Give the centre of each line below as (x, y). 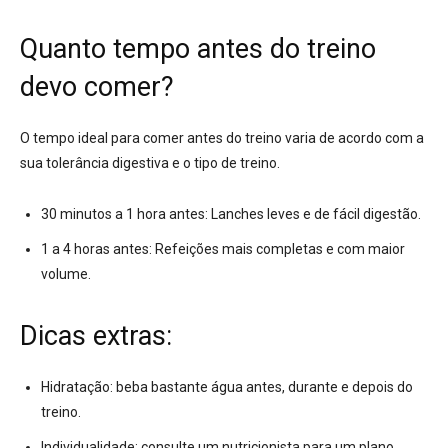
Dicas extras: (96, 336)
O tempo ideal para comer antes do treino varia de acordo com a (222, 138)
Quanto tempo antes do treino (198, 49)
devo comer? (97, 87)
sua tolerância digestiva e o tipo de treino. (150, 163)
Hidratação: (77, 387)
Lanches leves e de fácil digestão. (314, 214)
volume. (66, 274)
